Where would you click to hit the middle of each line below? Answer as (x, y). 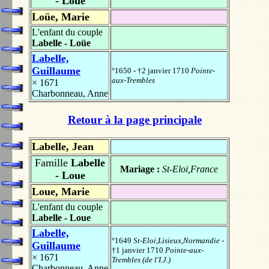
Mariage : (141, 169)
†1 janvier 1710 (138, 250)
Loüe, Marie (61, 17)
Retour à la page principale (134, 119)
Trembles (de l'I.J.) (141, 260)
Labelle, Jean (63, 147)
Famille (51, 163)
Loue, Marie (61, 192)
